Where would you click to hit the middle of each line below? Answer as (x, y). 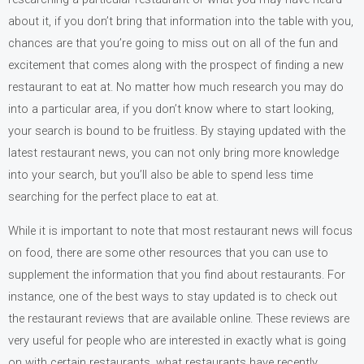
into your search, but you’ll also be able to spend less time (160, 175)
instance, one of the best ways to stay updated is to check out (173, 296)
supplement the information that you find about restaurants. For (177, 274)
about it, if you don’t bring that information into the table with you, (181, 22)
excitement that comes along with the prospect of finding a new (176, 65)
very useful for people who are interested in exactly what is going (177, 340)
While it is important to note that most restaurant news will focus (180, 230)
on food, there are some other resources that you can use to (168, 252)
